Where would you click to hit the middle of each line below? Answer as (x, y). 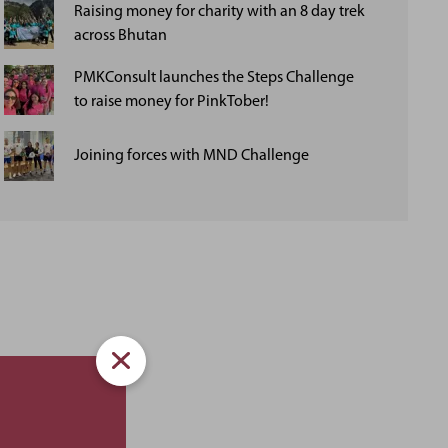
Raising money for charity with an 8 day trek (219, 12)
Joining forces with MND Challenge (191, 156)
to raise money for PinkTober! (171, 102)
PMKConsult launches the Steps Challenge (213, 78)
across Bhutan (120, 36)
